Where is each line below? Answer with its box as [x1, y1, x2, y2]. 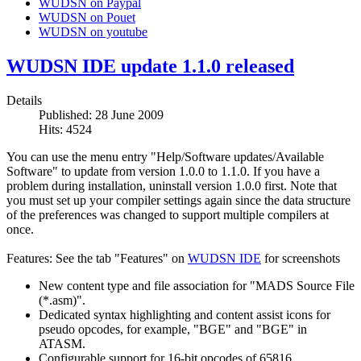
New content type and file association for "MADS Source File [39, 278, 355, 293]
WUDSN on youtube [39, 24, 147, 39]
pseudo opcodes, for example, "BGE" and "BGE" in [39, 322, 307, 336]
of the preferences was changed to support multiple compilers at [6, 207, 329, 222]
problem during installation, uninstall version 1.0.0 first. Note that [6, 178, 337, 193]
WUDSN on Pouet [39, 10, 135, 24]
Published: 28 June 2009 [39, 107, 164, 122]
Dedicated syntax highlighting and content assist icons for [39, 307, 330, 322]
